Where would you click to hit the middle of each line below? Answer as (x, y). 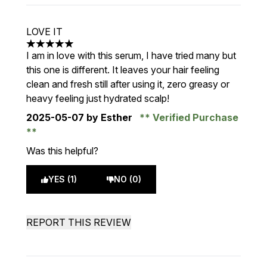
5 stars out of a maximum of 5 (90, 50)
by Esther (109, 117)
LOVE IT (44, 32)
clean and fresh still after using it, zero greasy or (128, 84)
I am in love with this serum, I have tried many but (131, 55)
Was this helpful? (62, 151)
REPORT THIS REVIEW (79, 222)
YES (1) (63, 179)
